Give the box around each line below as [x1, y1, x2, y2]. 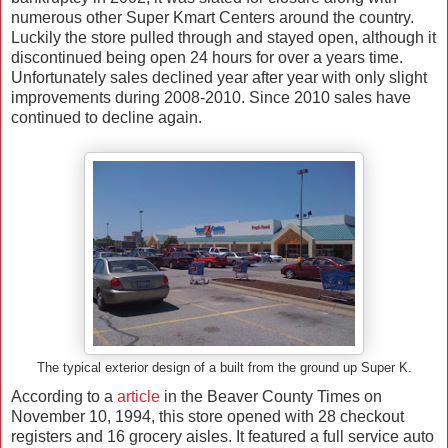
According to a [11, 388, 117, 406]
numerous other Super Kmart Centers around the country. [11, 8, 414, 26]
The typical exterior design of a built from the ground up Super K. [36, 360, 412, 375]
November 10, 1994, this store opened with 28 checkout [11, 408, 404, 426]
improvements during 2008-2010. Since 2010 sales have [11, 88, 411, 106]
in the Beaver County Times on [160, 388, 382, 406]
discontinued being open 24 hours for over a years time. [11, 48, 403, 66]
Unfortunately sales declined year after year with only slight [11, 68, 427, 86]
